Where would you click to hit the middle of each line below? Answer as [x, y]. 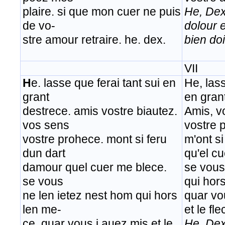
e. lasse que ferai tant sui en [103, 83]
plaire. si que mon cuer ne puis [102, 12]
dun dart [44, 153]
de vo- [39, 26]
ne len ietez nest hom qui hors [100, 196]
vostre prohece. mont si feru [95, 139]
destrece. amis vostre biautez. [100, 111]
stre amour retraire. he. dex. [94, 40]
